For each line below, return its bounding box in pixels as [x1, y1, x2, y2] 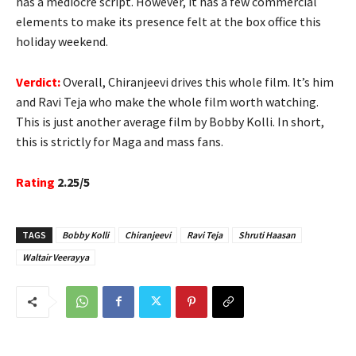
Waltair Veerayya [22, 250, 89, 263]
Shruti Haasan [238, 228, 296, 241]
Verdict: [16, 73, 60, 90]
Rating [16, 173, 55, 190]
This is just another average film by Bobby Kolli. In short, [16, 113, 324, 130]
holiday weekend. [16, 33, 108, 49]
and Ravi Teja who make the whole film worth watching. [16, 93, 319, 110]
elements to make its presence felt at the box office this [16, 13, 321, 29]
